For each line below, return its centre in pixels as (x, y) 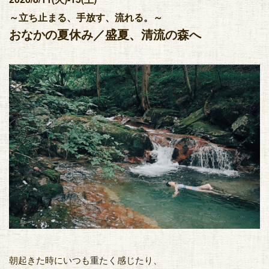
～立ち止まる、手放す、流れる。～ (86, 18)
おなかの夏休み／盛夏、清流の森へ (105, 35)
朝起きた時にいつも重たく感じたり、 (86, 259)
